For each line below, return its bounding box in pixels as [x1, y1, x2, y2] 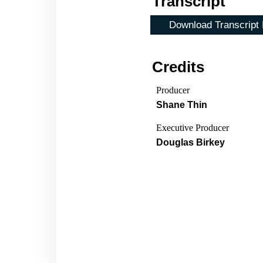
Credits [152, 58, 205, 76]
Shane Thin [156, 99, 207, 110]
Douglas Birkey [156, 137, 225, 147]
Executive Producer [156, 123, 229, 133]
